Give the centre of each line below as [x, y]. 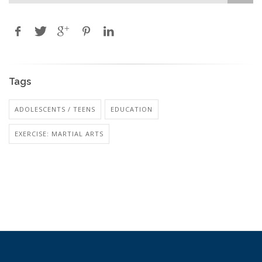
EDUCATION [132, 109]
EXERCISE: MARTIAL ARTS [59, 134]
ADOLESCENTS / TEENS [55, 109]
